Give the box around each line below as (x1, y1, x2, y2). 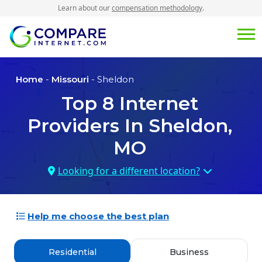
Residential (48, 247, 96, 258)
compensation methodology (112, 3, 202, 13)
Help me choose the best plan (27, 211, 169, 222)
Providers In (27, 114, 149, 137)
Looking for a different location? (57, 164, 200, 178)
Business (170, 247, 209, 258)
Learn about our (58, 3, 112, 13)
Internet (114, 92, 198, 115)
